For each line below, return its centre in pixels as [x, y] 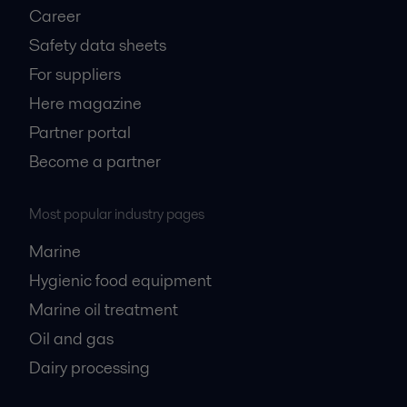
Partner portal [80, 132]
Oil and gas [71, 338]
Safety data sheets [98, 45]
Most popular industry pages [117, 213]
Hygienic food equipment [120, 280]
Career [55, 15]
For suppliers [75, 74]
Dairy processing [89, 367]
